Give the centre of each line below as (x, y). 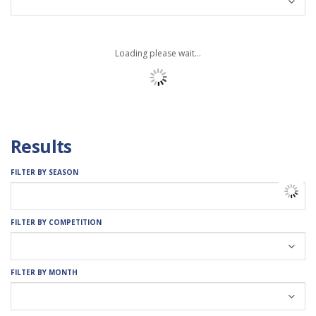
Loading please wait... (158, 54)
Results (41, 146)
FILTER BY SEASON (44, 172)
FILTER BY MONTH (44, 273)
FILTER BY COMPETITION (56, 223)
